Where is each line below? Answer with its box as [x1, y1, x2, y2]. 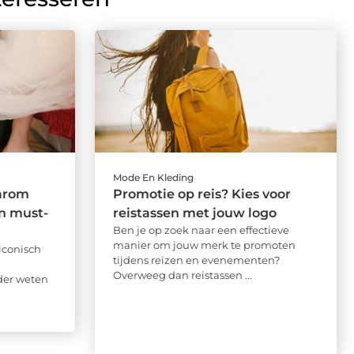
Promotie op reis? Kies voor [112, 186, 291, 202]
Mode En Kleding [112, 171, 194, 184]
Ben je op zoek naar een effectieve [112, 224, 289, 237]
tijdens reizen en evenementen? [112, 254, 280, 267]
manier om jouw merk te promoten [112, 239, 296, 252]
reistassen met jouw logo [112, 205, 277, 221]
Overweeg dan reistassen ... [112, 269, 252, 282]
